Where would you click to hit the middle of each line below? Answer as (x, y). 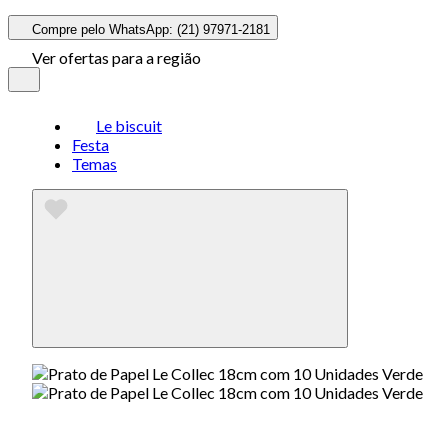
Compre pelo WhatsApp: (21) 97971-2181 (151, 29)
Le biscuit (129, 125)
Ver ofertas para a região (116, 57)
